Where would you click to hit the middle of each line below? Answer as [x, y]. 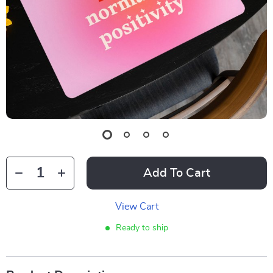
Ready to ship [142, 228]
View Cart [136, 207]
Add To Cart [177, 173]
